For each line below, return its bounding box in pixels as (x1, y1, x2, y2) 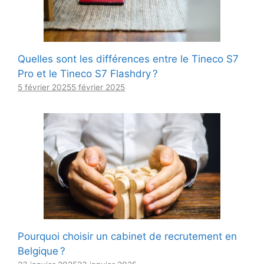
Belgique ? (18, 245, 65, 257)
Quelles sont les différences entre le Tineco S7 (18, 52, 239, 65)
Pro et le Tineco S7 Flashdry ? (18, 67, 158, 80)
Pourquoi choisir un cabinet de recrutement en (18, 230, 237, 242)
